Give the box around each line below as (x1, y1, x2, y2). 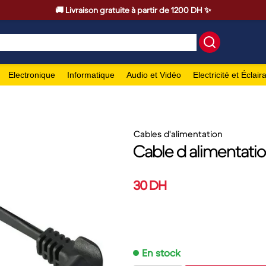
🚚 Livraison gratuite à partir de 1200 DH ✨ (55, 5, 211, 15)
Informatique (67, 70, 115, 80)
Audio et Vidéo (126, 70, 181, 80)
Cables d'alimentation (134, 128, 223, 140)
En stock (142, 246, 180, 259)
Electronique (8, 70, 55, 80)
